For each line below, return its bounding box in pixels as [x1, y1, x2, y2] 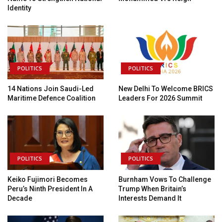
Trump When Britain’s [118, 185, 186, 193]
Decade [7, 194, 34, 203]
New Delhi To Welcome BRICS [118, 85, 213, 93]
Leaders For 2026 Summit [118, 94, 204, 103]
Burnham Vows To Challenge [118, 175, 211, 184]
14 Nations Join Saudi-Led [7, 85, 94, 93]
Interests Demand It [118, 194, 181, 203]
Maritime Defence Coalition [7, 94, 97, 103]
